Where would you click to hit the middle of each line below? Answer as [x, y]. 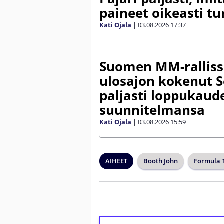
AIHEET [116, 161]
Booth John [161, 161]
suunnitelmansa [152, 110]
